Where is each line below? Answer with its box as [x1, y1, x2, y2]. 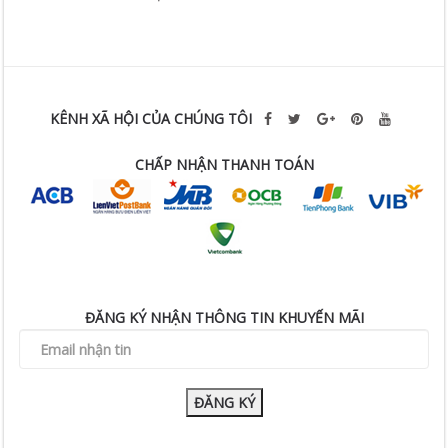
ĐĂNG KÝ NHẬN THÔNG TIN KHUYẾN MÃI [84, 308, 364, 327]
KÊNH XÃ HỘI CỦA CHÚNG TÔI [49, 109, 256, 128]
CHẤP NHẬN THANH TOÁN [134, 155, 314, 174]
